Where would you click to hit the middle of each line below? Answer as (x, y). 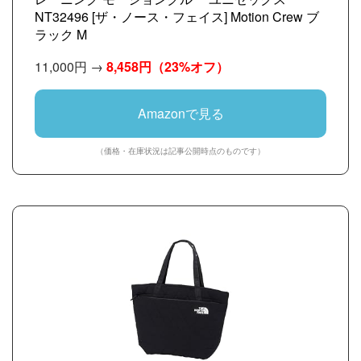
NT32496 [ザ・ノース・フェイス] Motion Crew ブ (177, 17)
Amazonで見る (180, 113)
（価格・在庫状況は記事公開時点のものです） (180, 151)
